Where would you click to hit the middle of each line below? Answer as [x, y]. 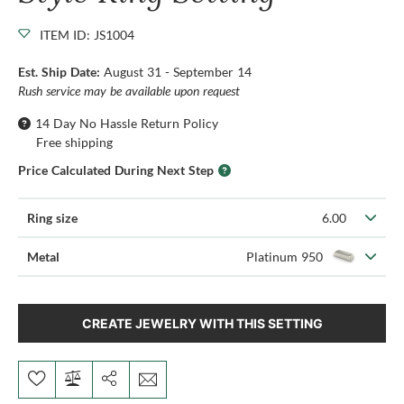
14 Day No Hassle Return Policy [127, 123]
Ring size [52, 217]
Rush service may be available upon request [129, 90]
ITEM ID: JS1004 [87, 34]
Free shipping [74, 142]
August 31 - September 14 [178, 71]
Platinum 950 [285, 256]
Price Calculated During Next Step [116, 170]
